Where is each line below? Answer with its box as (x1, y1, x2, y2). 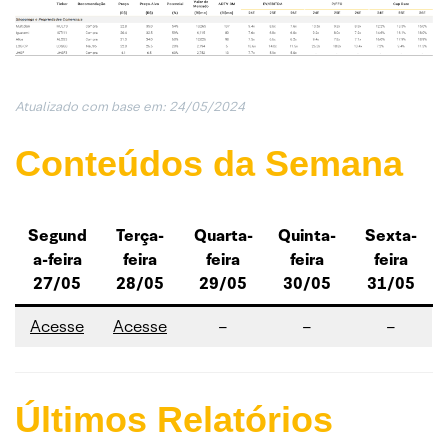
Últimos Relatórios (15, 398, 333, 440)
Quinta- (277, 224, 336, 246)
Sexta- (364, 224, 417, 246)
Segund (27, 224, 87, 246)
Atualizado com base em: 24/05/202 (15, 97, 237, 115)
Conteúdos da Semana (15, 142, 403, 184)
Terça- (116, 224, 164, 246)
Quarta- (193, 224, 253, 246)
